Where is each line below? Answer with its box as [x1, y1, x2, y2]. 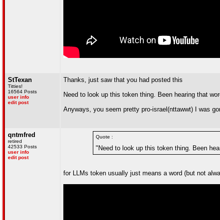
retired [8, 138, 22, 144]
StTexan [8, 76, 32, 83]
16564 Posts [8, 89, 37, 94]
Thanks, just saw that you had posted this [63, 76, 183, 83]
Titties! [8, 83, 23, 89]
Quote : [96, 134, 113, 139]
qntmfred [8, 131, 35, 138]
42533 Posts [8, 144, 37, 149]
